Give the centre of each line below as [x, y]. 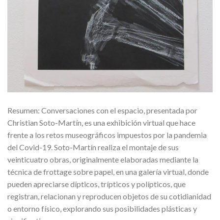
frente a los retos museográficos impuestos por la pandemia [107, 135]
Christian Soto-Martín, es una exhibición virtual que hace [101, 122]
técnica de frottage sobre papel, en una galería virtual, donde [108, 171]
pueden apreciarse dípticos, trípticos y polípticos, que [96, 184]
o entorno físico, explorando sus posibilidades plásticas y [102, 208]
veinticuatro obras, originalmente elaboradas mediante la [103, 159]
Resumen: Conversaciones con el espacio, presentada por [102, 110]
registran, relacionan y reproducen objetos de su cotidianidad [109, 196]
